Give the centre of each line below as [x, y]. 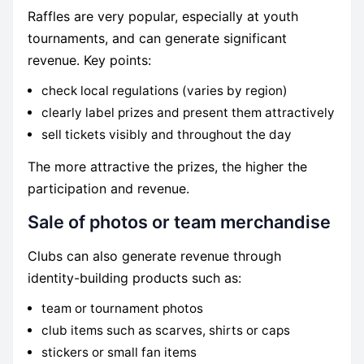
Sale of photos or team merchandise [179, 221]
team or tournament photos [123, 309]
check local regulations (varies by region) [165, 91]
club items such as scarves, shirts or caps [166, 331]
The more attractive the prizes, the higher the [167, 166]
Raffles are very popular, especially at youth [162, 17]
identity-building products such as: [134, 278]
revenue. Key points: [89, 61]
